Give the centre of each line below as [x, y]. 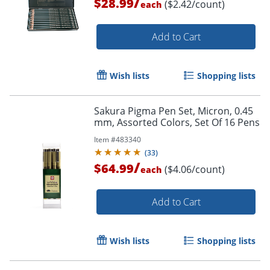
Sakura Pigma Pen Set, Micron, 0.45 [174, 111]
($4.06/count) [195, 169]
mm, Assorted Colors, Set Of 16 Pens [177, 122]
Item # [105, 139]
